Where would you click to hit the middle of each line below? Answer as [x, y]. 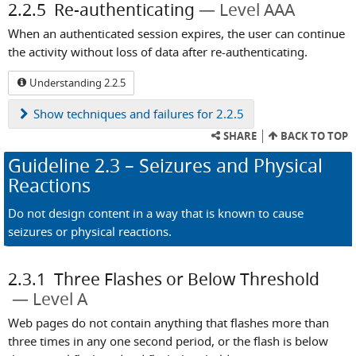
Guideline [51, 165]
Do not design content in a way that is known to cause [156, 213]
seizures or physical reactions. [90, 232]
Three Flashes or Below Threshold [187, 279]
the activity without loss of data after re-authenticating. [158, 52]
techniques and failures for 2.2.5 [154, 113]
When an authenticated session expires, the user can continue [176, 34]
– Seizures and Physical [221, 165]
